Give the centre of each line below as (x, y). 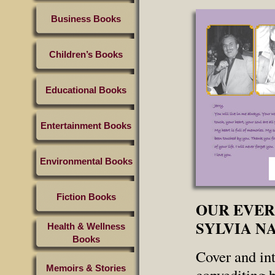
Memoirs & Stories (86, 268)
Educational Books (86, 90)
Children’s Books (86, 54)
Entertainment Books (86, 126)
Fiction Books (86, 197)
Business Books (86, 19)
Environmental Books (86, 161)
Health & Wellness (86, 226)
